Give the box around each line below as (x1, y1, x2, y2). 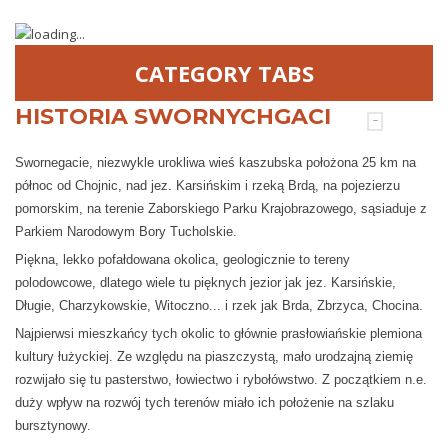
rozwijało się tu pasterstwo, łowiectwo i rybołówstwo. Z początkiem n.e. (15, 371, 427, 387)
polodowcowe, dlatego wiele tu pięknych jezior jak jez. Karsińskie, (15, 274, 396, 290)
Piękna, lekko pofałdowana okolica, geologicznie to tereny (15, 251, 350, 267)
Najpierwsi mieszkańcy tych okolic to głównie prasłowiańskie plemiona (15, 325, 422, 341)
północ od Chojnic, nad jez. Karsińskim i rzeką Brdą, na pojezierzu (15, 177, 400, 193)
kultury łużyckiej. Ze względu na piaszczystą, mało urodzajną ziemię (15, 348, 413, 364)
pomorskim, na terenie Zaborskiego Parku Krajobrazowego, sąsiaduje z (15, 200, 427, 216)
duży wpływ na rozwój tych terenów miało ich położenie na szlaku (15, 394, 394, 410)
